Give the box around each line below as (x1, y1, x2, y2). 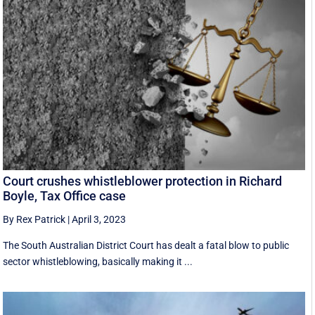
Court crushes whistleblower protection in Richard (3, 174, 283, 189)
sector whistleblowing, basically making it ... (3, 256, 193, 268)
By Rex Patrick (3, 214, 66, 226)
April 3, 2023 (72, 214, 127, 226)
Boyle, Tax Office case (3, 188, 127, 204)
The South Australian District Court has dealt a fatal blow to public (3, 240, 290, 252)
